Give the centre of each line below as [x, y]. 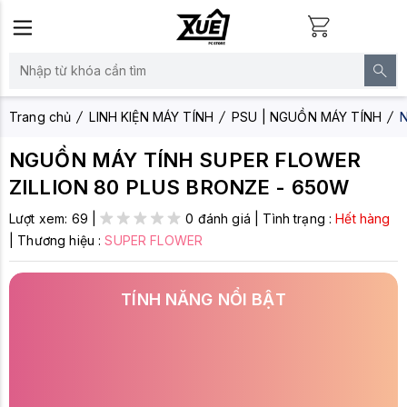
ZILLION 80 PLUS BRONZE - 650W [179, 187]
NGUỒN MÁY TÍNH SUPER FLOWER [185, 160]
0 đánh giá [218, 218]
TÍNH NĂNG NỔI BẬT [203, 299]
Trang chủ [40, 117]
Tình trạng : [299, 218]
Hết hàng [363, 218]
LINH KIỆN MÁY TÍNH [152, 117]
